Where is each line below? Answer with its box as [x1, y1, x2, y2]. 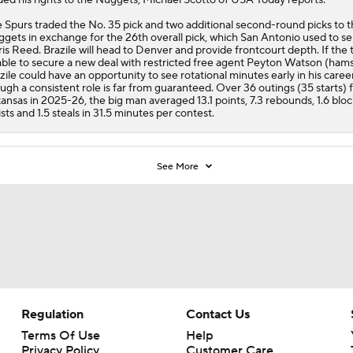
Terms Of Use [20, 327, 100, 344]
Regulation [20, 306, 84, 322]
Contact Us [185, 306, 250, 322]
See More [157, 160, 202, 173]
